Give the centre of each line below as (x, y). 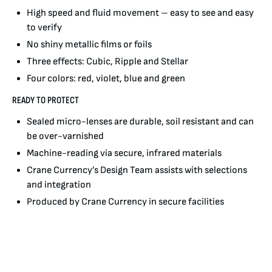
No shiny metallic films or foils (89, 44)
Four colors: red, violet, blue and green (106, 78)
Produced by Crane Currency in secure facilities (125, 202)
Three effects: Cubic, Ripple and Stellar (107, 61)
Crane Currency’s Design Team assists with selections (137, 170)
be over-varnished (65, 136)
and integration (59, 185)
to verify (44, 27)
